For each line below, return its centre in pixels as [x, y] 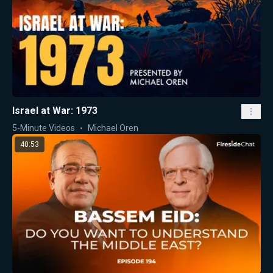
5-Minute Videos [44, 128]
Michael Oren [113, 128]
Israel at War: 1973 [55, 111]
